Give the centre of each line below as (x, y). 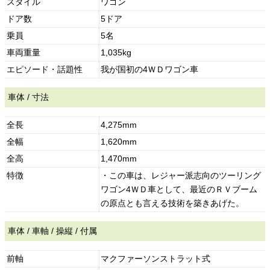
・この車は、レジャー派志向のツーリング (181, 175)
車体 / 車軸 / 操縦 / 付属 (53, 231)
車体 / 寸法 (29, 97)
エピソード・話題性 (45, 69)
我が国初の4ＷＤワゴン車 (150, 69)
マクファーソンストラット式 (156, 259)
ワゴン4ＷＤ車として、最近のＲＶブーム (179, 189)
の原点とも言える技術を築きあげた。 (173, 203)
